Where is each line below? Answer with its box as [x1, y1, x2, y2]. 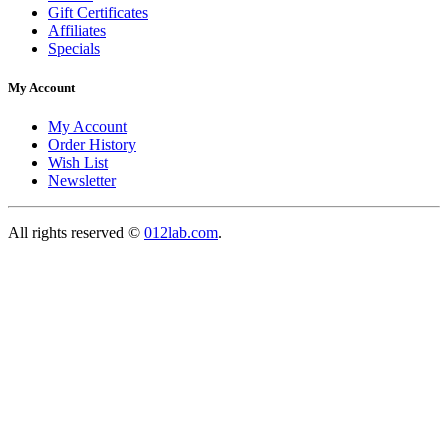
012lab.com [144, 224, 218, 242]
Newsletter [48, 172, 116, 190]
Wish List [48, 154, 108, 172]
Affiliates [48, 21, 106, 39]
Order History [48, 136, 136, 154]
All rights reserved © [8, 224, 144, 242]
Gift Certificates [48, 3, 148, 21]
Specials [48, 39, 100, 57]
